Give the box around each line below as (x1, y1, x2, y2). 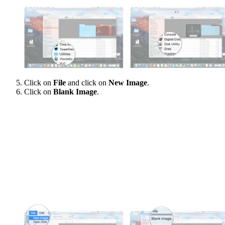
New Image (108, 78, 147, 87)
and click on (66, 78, 108, 87)
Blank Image (53, 87, 97, 96)
